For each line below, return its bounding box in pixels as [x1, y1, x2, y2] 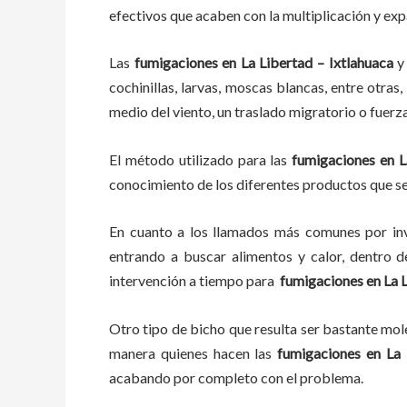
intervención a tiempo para [109, 272, 280, 290]
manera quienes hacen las [109, 343, 273, 362]
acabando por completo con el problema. [109, 368, 374, 386]
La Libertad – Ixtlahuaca [240, 54, 398, 72]
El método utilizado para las [109, 150, 288, 168]
